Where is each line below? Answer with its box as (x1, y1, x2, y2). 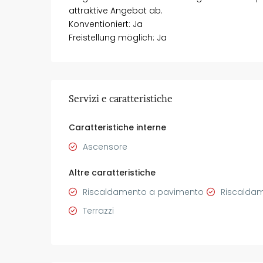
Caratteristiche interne (69, 121, 166, 133)
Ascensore (83, 140, 127, 153)
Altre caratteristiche (69, 166, 156, 178)
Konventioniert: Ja (69, 18, 143, 30)
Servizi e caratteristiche (69, 92, 173, 104)
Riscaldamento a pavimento (83, 186, 204, 198)
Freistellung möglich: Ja (69, 31, 167, 43)
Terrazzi (83, 204, 114, 217)
